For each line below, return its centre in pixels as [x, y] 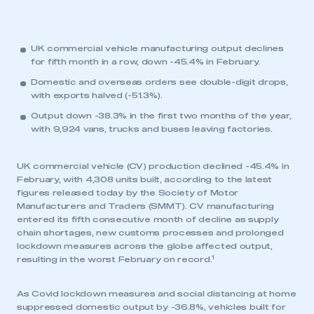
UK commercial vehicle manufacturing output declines [157, 49]
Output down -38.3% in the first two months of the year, [161, 116]
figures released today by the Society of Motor [128, 193]
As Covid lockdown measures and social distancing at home [157, 294]
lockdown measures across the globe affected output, [145, 246]
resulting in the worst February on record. [115, 260]
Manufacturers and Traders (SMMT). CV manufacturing [146, 206]
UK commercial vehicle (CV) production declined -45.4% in [153, 166]
